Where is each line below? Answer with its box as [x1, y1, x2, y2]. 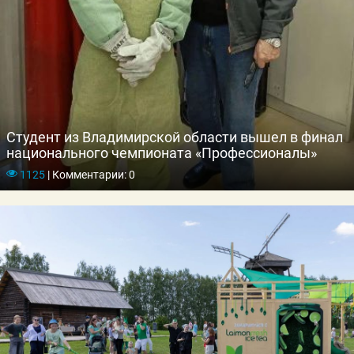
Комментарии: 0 [49, 168, 135, 181]
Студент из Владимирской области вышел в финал [6, 129, 343, 146]
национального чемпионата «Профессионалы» [6, 145, 317, 162]
